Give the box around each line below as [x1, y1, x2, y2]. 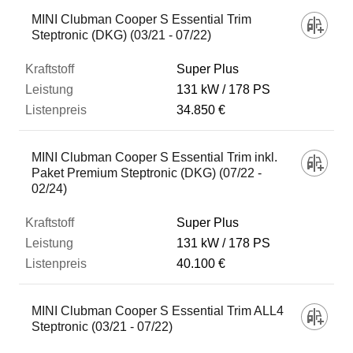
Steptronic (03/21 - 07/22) [32, 320, 173, 333]
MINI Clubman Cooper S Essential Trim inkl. [32, 150, 277, 164]
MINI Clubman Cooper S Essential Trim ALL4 [32, 304, 284, 318]
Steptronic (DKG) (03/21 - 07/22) [32, 28, 211, 42]
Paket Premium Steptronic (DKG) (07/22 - [32, 166, 262, 180]
